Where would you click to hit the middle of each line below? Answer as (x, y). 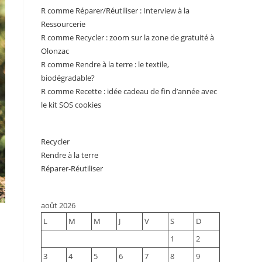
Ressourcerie (63, 24)
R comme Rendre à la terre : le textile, (105, 64)
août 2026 (58, 205)
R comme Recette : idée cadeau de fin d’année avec (129, 91)
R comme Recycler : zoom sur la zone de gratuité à (127, 37)
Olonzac (55, 51)
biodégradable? (68, 78)
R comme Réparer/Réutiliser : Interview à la (115, 11)
